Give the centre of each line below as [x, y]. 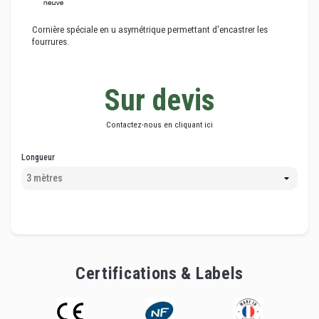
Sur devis [159, 100]
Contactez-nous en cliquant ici [159, 124]
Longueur [38, 158]
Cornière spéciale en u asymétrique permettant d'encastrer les [150, 30]
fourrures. [51, 42]
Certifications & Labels [159, 274]
